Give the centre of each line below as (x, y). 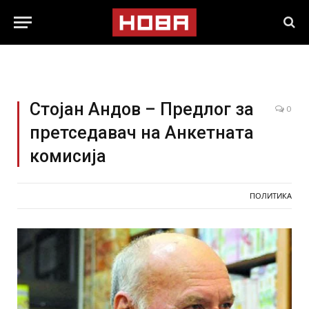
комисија (68, 156)
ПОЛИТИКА (271, 196)
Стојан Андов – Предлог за (142, 109)
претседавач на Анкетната (142, 133)
